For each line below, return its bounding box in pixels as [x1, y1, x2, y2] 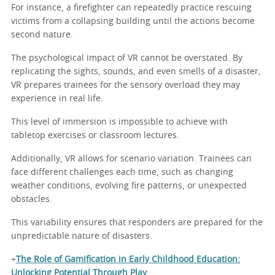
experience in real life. [11, 95, 103, 104]
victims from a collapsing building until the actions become [11, 17, 255, 26]
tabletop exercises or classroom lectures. [11, 131, 179, 141]
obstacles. [11, 195, 52, 204]
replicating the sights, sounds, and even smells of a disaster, [11, 68, 261, 77]
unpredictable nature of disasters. [11, 232, 152, 241]
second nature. [11, 31, 73, 40]
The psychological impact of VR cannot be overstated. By [11, 54, 242, 63]
